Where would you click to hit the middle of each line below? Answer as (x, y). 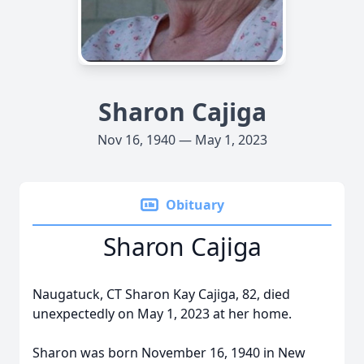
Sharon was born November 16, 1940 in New (169, 353)
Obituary (195, 205)
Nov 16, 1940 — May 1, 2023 (182, 140)
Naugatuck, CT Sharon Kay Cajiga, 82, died (161, 294)
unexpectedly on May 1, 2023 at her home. (162, 314)
